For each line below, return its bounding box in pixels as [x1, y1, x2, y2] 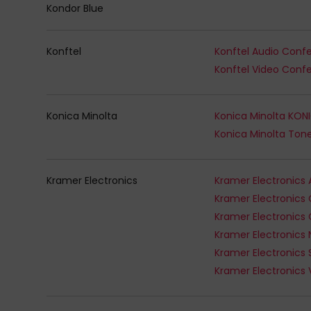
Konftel [47, 44, 82, 58]
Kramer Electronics [47, 173, 138, 187]
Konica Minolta [47, 108, 118, 123]
